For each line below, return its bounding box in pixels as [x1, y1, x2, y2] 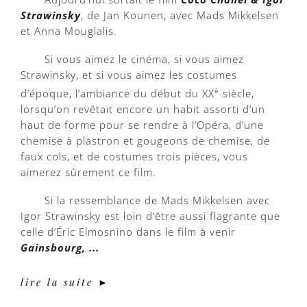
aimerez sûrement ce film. [21, 164, 156, 179]
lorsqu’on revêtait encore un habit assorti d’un [21, 101, 265, 116]
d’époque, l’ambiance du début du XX [21, 86, 214, 100]
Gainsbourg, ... [21, 240, 99, 254]
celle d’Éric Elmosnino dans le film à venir [21, 224, 236, 238]
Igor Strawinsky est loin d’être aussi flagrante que [21, 208, 280, 223]
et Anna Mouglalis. [21, 23, 117, 38]
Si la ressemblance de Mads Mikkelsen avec [45, 193, 270, 207]
